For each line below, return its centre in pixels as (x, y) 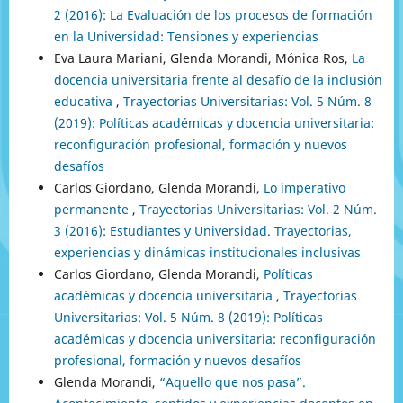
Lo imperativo (304, 187)
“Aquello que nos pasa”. (232, 381)
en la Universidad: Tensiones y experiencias (186, 36)
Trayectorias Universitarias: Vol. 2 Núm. (258, 209)
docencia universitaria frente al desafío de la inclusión (218, 79)
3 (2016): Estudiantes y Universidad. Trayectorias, (202, 230)
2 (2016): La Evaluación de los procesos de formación (213, 14)
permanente (93, 209)
